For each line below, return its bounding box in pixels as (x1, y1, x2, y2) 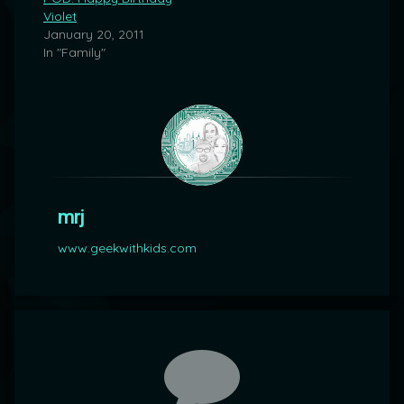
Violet (43, 8, 77, 25)
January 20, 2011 (43, 26, 144, 43)
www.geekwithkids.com (58, 240, 197, 257)
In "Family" (43, 44, 106, 61)
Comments (42, 342, 133, 364)
